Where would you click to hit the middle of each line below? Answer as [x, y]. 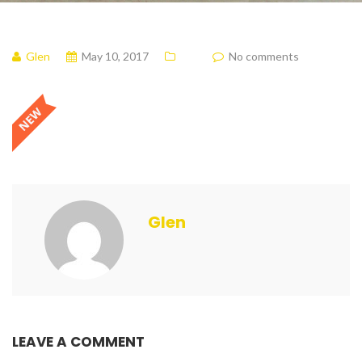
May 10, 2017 [115, 56]
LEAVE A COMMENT [78, 342]
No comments [264, 56]
